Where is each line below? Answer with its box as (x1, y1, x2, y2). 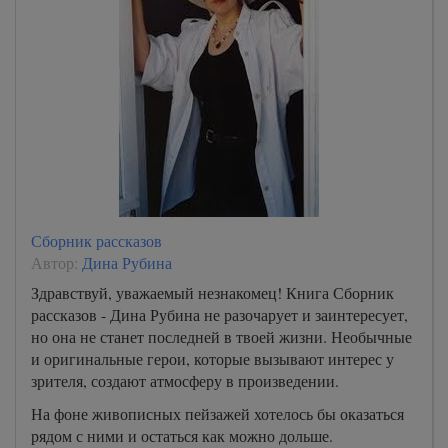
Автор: (31, 252, 82, 273)
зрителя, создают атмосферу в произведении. (31, 370, 339, 391)
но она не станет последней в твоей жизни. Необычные (31, 326, 412, 347)
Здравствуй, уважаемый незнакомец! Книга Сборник (31, 282, 394, 303)
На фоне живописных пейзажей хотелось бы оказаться (31, 403, 404, 424)
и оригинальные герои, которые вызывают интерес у (31, 348, 394, 369)
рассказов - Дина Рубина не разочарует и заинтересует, (31, 304, 408, 325)
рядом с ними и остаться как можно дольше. (31, 425, 333, 446)
